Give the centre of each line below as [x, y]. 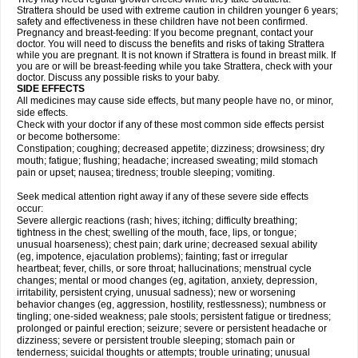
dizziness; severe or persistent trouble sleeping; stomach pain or [156, 340]
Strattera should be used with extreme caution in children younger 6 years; [177, 10]
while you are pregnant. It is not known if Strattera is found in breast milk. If [176, 55]
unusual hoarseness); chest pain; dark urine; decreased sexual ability [167, 245]
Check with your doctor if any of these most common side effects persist [170, 125]
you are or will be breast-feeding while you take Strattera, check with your [175, 66]
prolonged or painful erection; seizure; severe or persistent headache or [172, 328]
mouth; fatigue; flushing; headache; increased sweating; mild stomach [167, 161]
